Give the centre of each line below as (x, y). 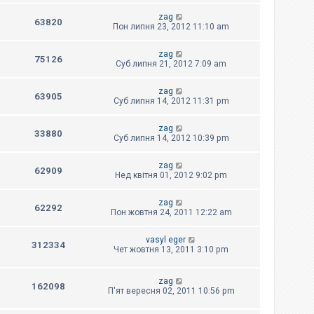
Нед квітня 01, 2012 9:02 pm (171, 176)
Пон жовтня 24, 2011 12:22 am (171, 213)
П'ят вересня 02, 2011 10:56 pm (171, 291)
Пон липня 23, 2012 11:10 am (171, 27)
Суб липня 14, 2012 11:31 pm (171, 101)
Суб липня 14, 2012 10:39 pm (171, 138)
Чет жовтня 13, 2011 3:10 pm (171, 250)
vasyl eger (165, 240)
